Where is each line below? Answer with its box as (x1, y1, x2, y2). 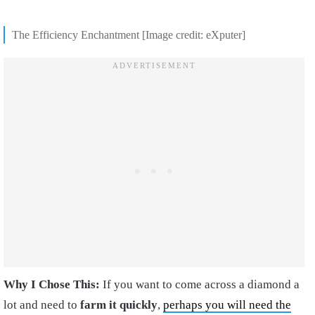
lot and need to (4, 297, 80, 311)
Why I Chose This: (4, 277, 103, 291)
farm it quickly (80, 297, 157, 311)
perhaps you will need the (163, 297, 291, 311)
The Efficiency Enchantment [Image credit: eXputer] (12, 28, 245, 41)
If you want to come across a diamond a (103, 277, 300, 291)
